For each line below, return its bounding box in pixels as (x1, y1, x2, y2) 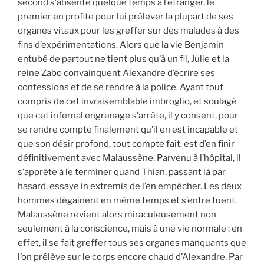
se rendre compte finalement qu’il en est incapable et (18, 124, 238, 135)
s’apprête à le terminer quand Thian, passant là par (18, 166, 226, 177)
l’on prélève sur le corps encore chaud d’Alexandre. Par (18, 251, 243, 262)
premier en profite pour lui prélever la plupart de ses (18, 11, 233, 22)
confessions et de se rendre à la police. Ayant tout (18, 81, 223, 93)
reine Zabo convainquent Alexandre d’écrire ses (18, 67, 215, 78)
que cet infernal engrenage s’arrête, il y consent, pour (18, 110, 238, 121)
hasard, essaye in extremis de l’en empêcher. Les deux (18, 180, 242, 192)
